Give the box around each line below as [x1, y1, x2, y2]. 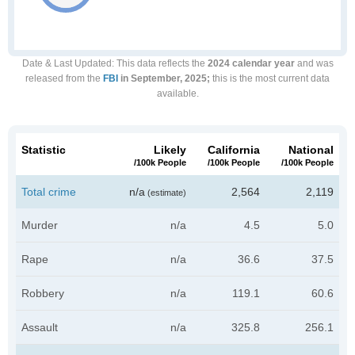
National [288, 143, 334, 156]
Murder [21, 219, 58, 231]
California [208, 143, 260, 156]
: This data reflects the [111, 58, 208, 69]
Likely [154, 143, 186, 156]
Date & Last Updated [21, 58, 112, 69]
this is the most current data [210, 73, 330, 84]
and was [294, 58, 334, 69]
